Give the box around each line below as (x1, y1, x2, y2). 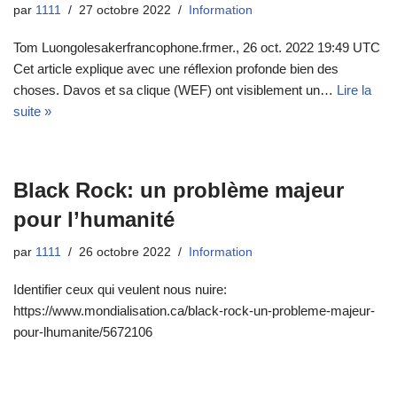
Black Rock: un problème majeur (13, 178, 344, 203)
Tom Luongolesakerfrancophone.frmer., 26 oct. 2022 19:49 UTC (13, 40, 380, 56)
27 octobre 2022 (79, 4, 171, 18)
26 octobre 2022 (79, 245, 171, 260)
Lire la (337, 82, 371, 98)
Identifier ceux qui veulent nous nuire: (13, 282, 227, 298)
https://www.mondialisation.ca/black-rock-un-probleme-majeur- (13, 303, 375, 319)
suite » (13, 104, 51, 120)
